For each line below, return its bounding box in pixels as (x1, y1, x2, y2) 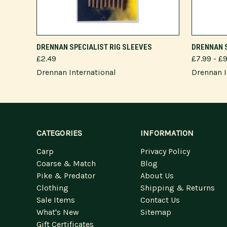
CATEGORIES (36, 128, 83, 138)
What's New (36, 207, 79, 217)
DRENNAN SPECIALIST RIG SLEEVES (36, 43, 152, 52)
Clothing (36, 183, 68, 193)
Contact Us (140, 195, 180, 205)
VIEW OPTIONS (87, 39, 129, 47)
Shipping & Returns (140, 183, 215, 193)
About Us (140, 171, 174, 180)
